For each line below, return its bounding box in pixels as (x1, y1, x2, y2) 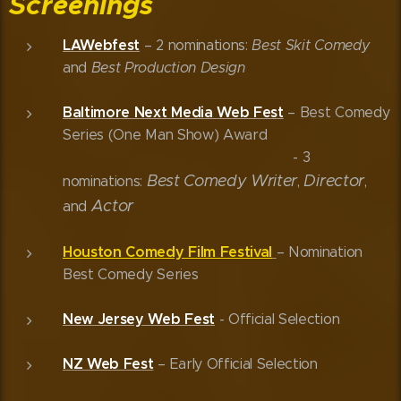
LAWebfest (63, 35, 141, 55)
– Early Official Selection (153, 354, 318, 372)
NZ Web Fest (63, 354, 154, 373)
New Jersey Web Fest (63, 309, 215, 328)
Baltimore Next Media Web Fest (63, 102, 284, 122)
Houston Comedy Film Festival (63, 242, 273, 261)
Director (303, 170, 364, 191)
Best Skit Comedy (252, 36, 370, 54)
